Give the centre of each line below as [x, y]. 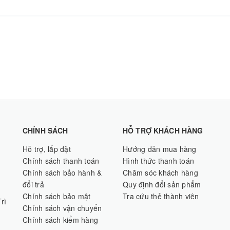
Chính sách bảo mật [57, 196]
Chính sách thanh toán [61, 160]
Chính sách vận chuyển [62, 208]
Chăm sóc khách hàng [160, 172]
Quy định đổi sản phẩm [162, 184]
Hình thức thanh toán [158, 160]
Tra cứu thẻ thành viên [161, 196]
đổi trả [33, 184]
